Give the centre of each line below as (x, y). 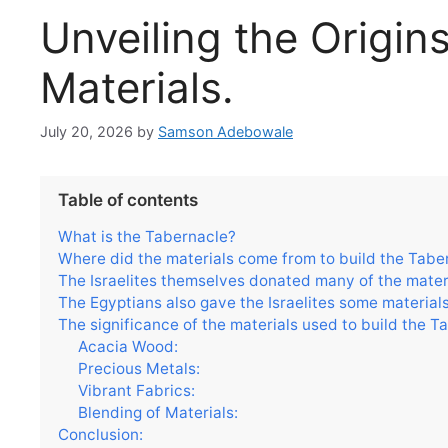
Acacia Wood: (128, 346)
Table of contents (128, 200)
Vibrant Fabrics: (136, 390)
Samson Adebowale (225, 131)
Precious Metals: (139, 368)
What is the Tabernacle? (147, 236)
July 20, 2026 (86, 131)
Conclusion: (100, 434)
